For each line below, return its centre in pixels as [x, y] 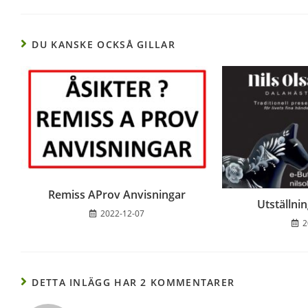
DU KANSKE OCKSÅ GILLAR [103, 44]
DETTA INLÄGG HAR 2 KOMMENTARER [133, 282]
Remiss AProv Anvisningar [117, 194]
